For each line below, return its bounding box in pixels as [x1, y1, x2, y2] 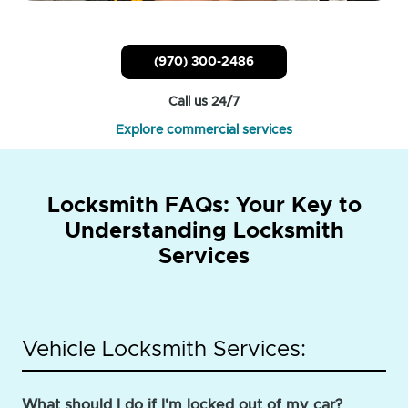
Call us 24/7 [168, 95, 240, 108]
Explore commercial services [116, 123, 292, 137]
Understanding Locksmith [64, 219, 344, 242]
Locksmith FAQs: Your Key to [46, 194, 362, 217]
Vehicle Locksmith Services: [22, 338, 306, 361]
